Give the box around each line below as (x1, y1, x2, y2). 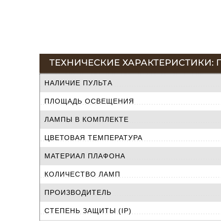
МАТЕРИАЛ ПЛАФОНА (44, 151, 125, 160)
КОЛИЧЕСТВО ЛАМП (44, 170, 120, 178)
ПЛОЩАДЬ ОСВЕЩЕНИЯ (44, 97, 134, 105)
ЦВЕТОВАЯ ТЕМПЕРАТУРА (44, 133, 143, 142)
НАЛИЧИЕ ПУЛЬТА (44, 78, 112, 87)
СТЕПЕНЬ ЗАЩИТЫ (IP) (44, 206, 132, 215)
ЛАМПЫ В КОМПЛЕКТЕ (44, 115, 129, 123)
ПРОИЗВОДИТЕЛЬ (44, 188, 111, 196)
